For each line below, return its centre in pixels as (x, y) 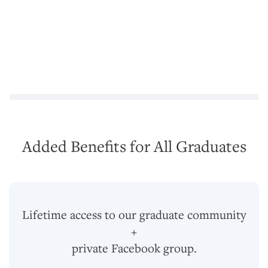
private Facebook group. (134, 248)
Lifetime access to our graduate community (134, 214)
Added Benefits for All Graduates (134, 146)
